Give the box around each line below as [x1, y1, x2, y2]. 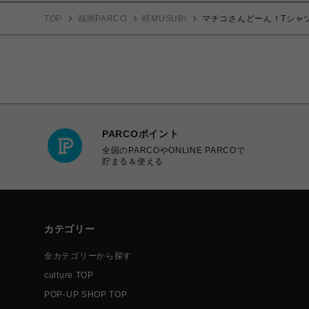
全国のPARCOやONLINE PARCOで [102, 145, 246, 155]
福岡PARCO [77, 14, 127, 24]
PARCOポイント [102, 128, 179, 139]
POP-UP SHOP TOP [44, 290, 128, 300]
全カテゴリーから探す [44, 251, 132, 261]
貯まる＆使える [102, 156, 163, 166]
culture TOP [44, 270, 94, 281]
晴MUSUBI [142, 14, 187, 24]
